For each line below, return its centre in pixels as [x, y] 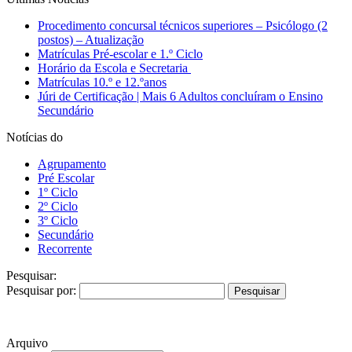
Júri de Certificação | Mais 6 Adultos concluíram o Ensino [180, 96]
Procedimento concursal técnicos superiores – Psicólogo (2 [183, 25]
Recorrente [65, 248]
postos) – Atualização [91, 39]
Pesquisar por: [41, 290]
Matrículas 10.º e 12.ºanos [102, 82]
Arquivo [27, 343]
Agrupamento [72, 163]
